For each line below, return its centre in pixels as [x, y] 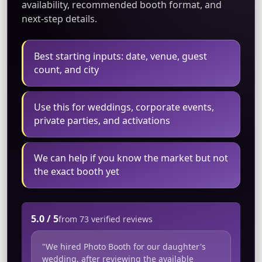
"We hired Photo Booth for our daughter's [124, 247]
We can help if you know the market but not [131, 158]
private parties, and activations [102, 121]
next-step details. [59, 19]
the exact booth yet [76, 172]
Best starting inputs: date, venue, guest [120, 56]
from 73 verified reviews [106, 219]
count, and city [66, 70]
